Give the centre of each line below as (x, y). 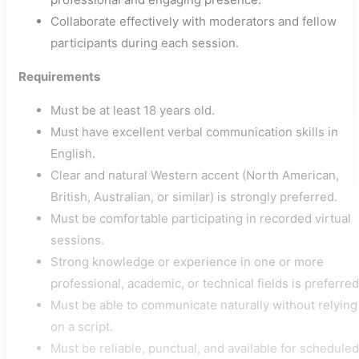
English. (73, 153)
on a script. (82, 327)
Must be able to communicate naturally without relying (204, 305)
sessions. (77, 240)
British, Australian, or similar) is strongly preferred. (194, 197)
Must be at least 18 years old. (133, 110)
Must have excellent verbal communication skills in (194, 132)
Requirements (59, 77)
